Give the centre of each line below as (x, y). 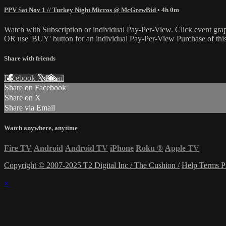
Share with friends (30, 59)
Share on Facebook (35, 88)
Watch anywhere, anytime (41, 128)
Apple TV (182, 148)
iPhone (122, 148)
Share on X (23, 98)
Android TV (87, 148)
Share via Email (30, 108)
